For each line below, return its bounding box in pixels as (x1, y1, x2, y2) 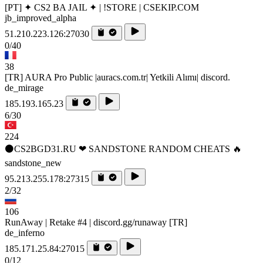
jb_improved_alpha (5, 13, 76, 23)
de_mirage (5, 83, 43, 93)
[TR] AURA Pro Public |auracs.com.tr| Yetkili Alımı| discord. (5, 72, 230, 83)
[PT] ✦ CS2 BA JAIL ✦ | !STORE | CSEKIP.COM (5, 2, 199, 13)
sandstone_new (5, 158, 62, 168)
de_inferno (5, 228, 45, 238)
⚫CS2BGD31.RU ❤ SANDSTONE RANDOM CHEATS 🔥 (5, 144, 242, 154)
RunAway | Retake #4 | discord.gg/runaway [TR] (5, 217, 187, 228)
